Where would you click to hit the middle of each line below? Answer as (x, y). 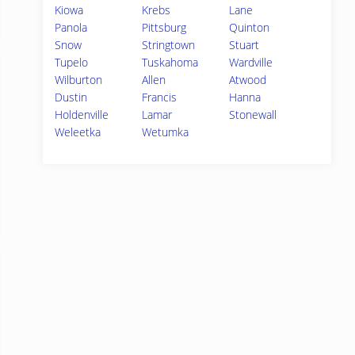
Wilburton (78, 80)
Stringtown (169, 45)
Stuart (244, 45)
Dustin (71, 97)
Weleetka (78, 132)
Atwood (248, 80)
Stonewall (253, 115)
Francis (160, 97)
